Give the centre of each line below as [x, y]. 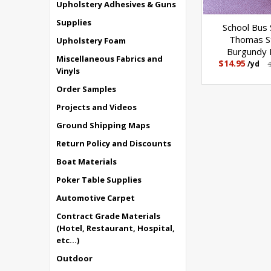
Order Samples [86, 89]
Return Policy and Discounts [114, 143]
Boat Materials [87, 162]
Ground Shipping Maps [103, 125]
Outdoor [74, 258]
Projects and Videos [96, 107]
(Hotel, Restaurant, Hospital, [116, 228]
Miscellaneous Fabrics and [109, 59]
